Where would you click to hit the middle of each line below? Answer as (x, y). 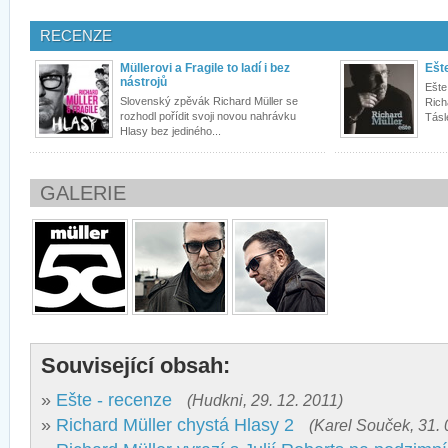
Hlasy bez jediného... (170, 131)
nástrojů (143, 82)
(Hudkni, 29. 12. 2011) (265, 400)
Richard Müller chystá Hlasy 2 (175, 425)
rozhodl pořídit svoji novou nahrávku (208, 116)
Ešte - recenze (114, 400)
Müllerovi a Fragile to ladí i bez (205, 68)
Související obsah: (135, 366)
